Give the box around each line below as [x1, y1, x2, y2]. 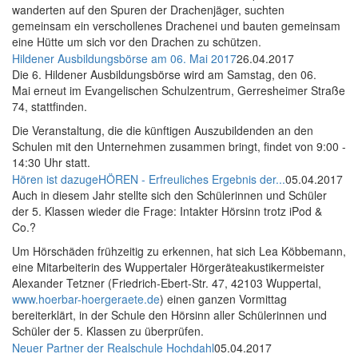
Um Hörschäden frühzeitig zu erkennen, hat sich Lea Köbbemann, [12, 243, 346, 260]
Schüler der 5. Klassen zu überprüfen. [12, 323, 204, 340]
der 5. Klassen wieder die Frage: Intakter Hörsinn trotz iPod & [12, 203, 322, 220]
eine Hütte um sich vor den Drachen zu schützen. [12, 34, 261, 50]
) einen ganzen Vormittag [160, 291, 287, 308]
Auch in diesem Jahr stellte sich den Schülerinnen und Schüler [12, 187, 327, 204]
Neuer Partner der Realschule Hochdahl [12, 340, 214, 356]
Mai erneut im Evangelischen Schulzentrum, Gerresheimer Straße [12, 82, 345, 99]
